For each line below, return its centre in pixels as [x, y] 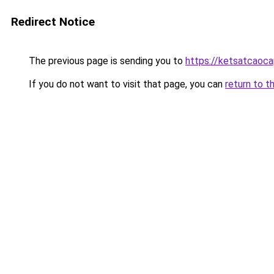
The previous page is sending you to [106, 61]
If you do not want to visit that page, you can [126, 84]
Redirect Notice [53, 22]
